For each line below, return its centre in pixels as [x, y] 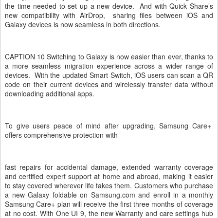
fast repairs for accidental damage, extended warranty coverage [109, 167]
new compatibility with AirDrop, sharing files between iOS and [109, 15]
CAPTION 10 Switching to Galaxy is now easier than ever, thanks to [109, 56]
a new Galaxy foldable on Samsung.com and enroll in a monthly [109, 195]
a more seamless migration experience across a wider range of [109, 66]
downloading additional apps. [50, 93]
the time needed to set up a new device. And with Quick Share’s [109, 6]
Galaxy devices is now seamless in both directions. [83, 24]
